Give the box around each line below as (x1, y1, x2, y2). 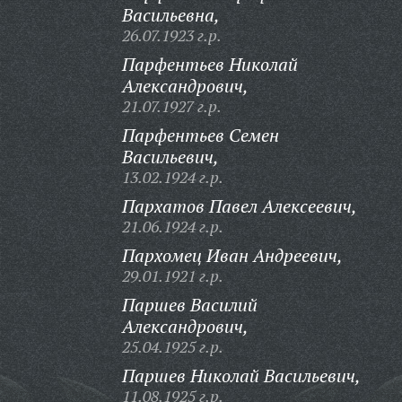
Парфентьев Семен (121, 123, 279, 147)
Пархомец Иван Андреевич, (121, 243, 343, 267)
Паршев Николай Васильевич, (121, 363, 361, 388)
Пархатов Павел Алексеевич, (121, 194, 357, 218)
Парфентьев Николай (121, 52, 298, 76)
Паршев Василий (121, 293, 258, 317)
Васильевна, (121, 3, 220, 27)
